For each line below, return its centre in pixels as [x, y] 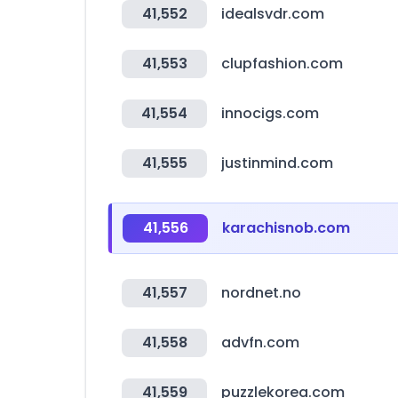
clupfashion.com [282, 64]
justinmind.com [277, 163]
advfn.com [260, 342]
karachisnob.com [286, 228]
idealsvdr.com [273, 14]
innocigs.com [270, 113]
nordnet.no [261, 293]
